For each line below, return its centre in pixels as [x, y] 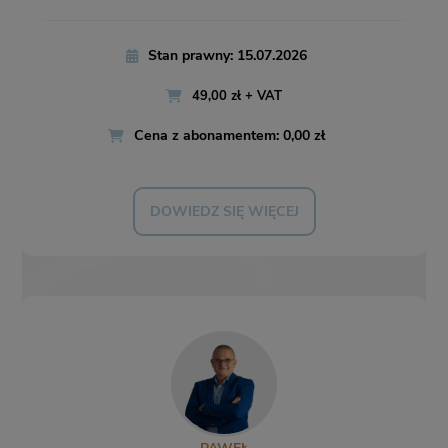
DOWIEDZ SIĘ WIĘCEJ [224, 212]
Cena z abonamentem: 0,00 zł [229, 136]
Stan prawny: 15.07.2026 [227, 56]
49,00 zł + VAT [237, 96]
